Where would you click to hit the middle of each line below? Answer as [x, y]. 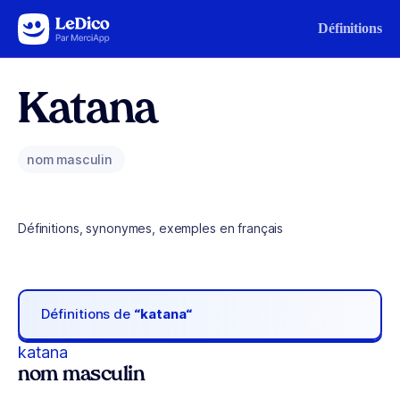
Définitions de [88, 314]
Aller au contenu [68, 25]
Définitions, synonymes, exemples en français [151, 228]
